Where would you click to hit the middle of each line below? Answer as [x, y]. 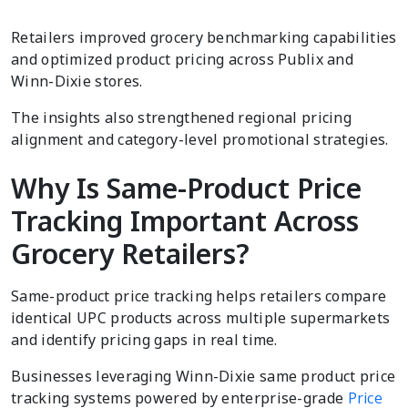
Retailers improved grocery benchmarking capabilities [204, 37]
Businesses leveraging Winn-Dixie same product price [204, 376]
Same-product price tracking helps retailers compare [199, 296]
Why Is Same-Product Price [186, 188]
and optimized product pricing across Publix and [183, 59]
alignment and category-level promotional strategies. [200, 139]
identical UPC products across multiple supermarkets [201, 317]
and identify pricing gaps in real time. [144, 339]
